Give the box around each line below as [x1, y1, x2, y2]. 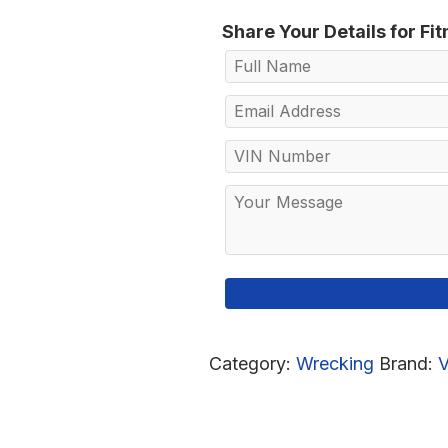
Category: [209, 352, 296, 374]
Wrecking [296, 352, 374, 374]
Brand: [379, 352, 438, 374]
